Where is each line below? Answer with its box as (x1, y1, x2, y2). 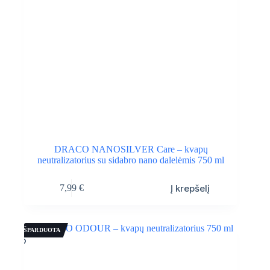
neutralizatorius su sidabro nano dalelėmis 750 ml (37, 154, 225, 165)
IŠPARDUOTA (21, 226, 60, 233)
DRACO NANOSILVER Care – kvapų (54, 143, 208, 154)
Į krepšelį (171, 182, 210, 194)
